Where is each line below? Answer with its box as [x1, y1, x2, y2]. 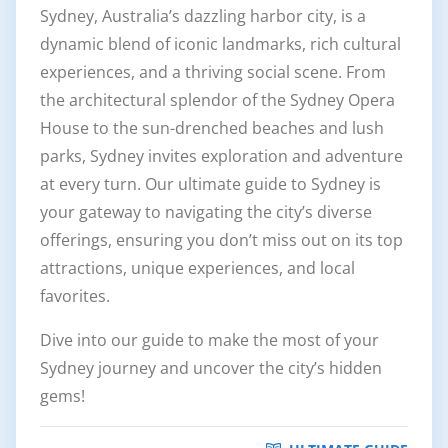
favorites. [40, 284, 110, 307]
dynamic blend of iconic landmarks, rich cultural [40, 32, 401, 55]
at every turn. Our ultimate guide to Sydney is [40, 172, 381, 195]
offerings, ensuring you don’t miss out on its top [40, 228, 403, 251]
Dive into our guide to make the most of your [40, 328, 379, 351]
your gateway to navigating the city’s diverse [40, 200, 372, 223]
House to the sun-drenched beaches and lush [40, 116, 384, 139]
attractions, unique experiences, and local [40, 256, 355, 279]
